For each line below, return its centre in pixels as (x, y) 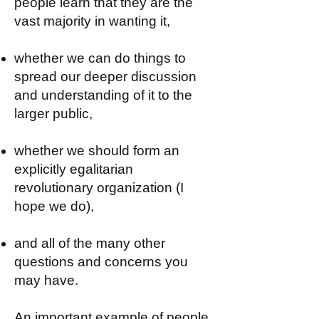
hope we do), (54, 206)
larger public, (53, 114)
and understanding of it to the (103, 95)
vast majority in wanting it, (92, 21)
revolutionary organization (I (99, 188)
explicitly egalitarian (74, 169)
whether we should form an (97, 151)
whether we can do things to (100, 58)
